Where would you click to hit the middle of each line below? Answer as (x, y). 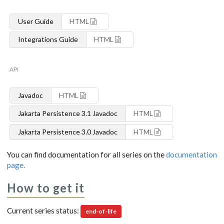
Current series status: (44, 211)
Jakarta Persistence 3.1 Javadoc (67, 113)
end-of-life (101, 211)
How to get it (46, 188)
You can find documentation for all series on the (86, 155)
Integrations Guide (48, 39)
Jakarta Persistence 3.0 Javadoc (67, 131)
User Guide (35, 21)
